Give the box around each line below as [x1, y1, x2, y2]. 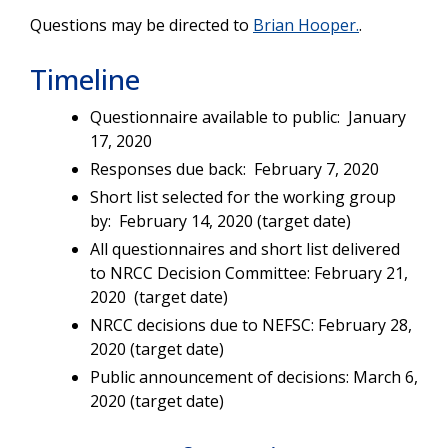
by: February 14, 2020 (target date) [90, 209, 351, 232]
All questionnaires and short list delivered [90, 237, 400, 260]
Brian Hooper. [253, 13, 359, 36]
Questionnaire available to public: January [90, 105, 406, 128]
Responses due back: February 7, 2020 [90, 157, 379, 180]
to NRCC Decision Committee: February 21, [90, 261, 408, 284]
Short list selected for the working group [90, 185, 396, 208]
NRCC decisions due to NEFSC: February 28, [90, 313, 412, 336]
